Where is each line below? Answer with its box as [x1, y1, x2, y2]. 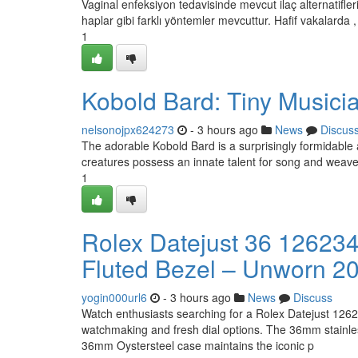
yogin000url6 [82, 289, 147, 305]
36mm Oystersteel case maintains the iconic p [82, 337, 314, 353]
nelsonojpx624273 [82, 121, 174, 137]
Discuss [293, 289, 332, 305]
